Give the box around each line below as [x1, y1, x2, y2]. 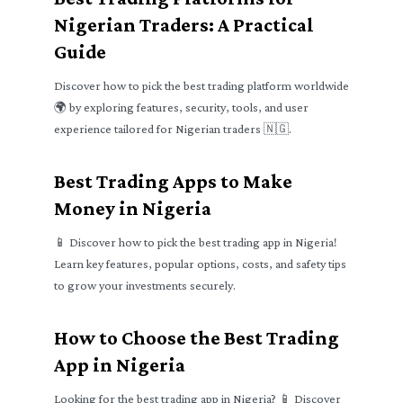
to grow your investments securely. [54, 278, 236, 292]
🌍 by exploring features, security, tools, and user [54, 100, 309, 114]
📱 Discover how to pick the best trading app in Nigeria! [54, 235, 336, 249]
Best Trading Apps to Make [54, 170, 292, 193]
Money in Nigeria [54, 197, 211, 219]
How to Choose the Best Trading [54, 327, 339, 349]
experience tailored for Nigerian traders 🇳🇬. [54, 121, 291, 136]
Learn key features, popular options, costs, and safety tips [54, 256, 346, 271]
